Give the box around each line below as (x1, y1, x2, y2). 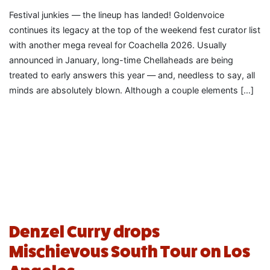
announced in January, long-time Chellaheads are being (9, 55, 233, 66)
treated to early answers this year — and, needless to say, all (9, 70, 255, 81)
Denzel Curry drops (9, 222, 160, 242)
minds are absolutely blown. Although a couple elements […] (9, 85, 254, 96)
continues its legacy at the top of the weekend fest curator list (9, 25, 260, 36)
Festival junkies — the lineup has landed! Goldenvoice (9, 10, 224, 20)
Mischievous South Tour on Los (9, 242, 250, 262)
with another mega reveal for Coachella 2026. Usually (9, 40, 227, 51)
